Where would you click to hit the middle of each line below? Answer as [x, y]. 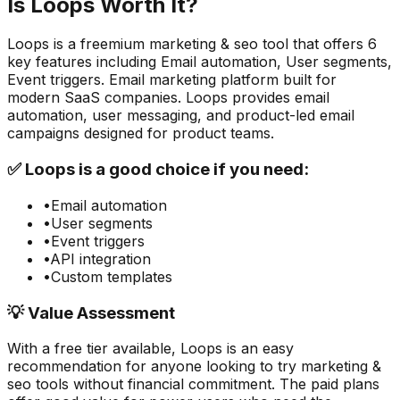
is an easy [258, 349]
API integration [100, 258]
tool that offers [313, 44]
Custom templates [112, 276]
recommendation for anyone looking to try [152, 367]
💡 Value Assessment [91, 312]
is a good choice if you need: [192, 170]
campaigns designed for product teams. [141, 133]
